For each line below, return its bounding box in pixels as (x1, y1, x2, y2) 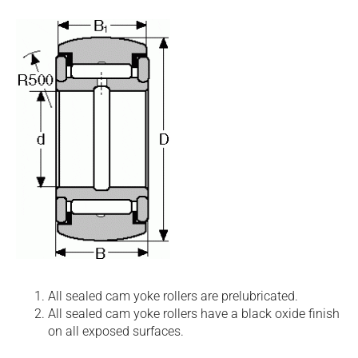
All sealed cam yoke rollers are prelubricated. (48, 288, 298, 304)
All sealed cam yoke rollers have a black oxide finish (48, 306, 340, 321)
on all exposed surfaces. (48, 324, 184, 339)
